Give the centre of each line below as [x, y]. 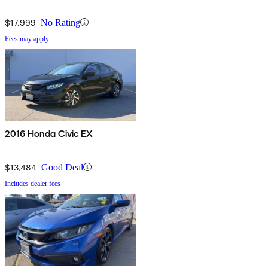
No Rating [60, 22]
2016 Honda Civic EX [49, 133]
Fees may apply [27, 39]
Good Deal [62, 167]
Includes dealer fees [33, 183]
